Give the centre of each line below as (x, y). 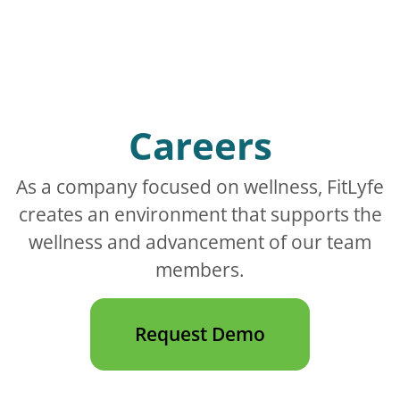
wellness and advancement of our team (200, 242)
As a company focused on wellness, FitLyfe (200, 186)
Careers (200, 145)
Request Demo (200, 333)
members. (200, 269)
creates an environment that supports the (200, 214)
